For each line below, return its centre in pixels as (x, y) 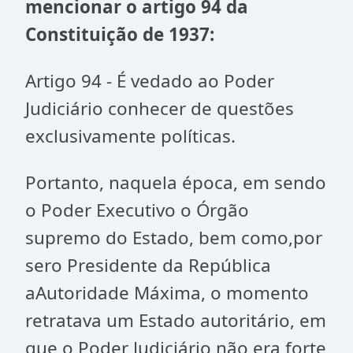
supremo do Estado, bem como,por (174, 238)
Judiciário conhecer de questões (160, 108)
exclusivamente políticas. (130, 136)
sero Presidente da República (148, 265)
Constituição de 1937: (120, 34)
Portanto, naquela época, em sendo (176, 182)
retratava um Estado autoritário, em (176, 320)
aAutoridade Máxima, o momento (167, 293)
